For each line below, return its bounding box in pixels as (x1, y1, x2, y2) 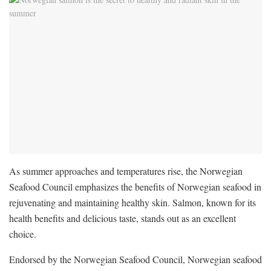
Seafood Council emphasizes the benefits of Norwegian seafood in (9, 180, 261, 194)
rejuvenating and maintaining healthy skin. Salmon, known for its (9, 196, 256, 209)
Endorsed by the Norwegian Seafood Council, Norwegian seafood (9, 253, 262, 266)
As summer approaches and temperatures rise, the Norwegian (9, 165, 243, 178)
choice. (9, 227, 36, 241)
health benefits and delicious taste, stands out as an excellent (9, 212, 236, 225)
